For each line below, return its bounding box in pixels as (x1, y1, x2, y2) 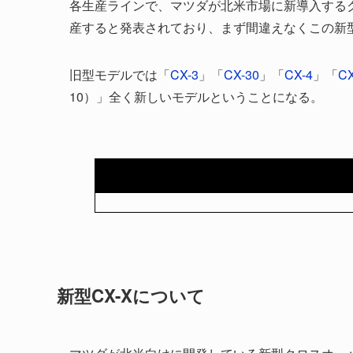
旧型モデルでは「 (69, 65, 170, 84)
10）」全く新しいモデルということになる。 (69, 87, 323, 106)
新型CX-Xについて (57, 282, 205, 308)
